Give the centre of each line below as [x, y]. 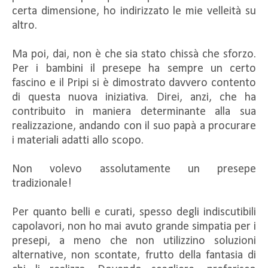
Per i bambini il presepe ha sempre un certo [134, 68]
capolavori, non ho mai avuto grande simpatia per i [134, 226]
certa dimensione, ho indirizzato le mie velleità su [134, 11]
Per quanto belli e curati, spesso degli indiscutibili [134, 212]
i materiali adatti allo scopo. [78, 140]
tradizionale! [42, 183]
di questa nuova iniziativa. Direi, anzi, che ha [134, 97]
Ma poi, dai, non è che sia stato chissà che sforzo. [134, 54]
